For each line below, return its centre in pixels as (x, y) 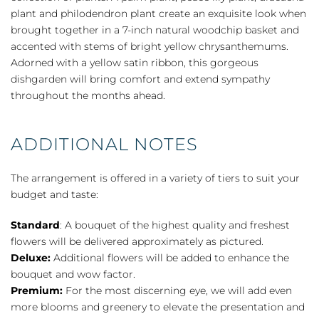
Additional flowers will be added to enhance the (170, 257)
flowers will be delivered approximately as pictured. (137, 241)
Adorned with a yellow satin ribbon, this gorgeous (135, 62)
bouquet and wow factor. (73, 274)
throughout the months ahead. (88, 95)
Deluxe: (31, 257)
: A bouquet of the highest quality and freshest (175, 225)
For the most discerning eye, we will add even (177, 290)
